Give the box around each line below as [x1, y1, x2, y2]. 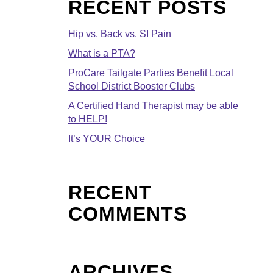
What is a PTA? [68, 48, 135, 58]
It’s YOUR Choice [68, 133, 145, 144]
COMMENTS [68, 202, 187, 225]
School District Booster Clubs [68, 80, 195, 91]
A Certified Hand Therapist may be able [68, 100, 238, 111]
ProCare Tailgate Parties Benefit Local [68, 67, 233, 78]
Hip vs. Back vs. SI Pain [68, 28, 171, 39]
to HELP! [68, 113, 107, 124]
